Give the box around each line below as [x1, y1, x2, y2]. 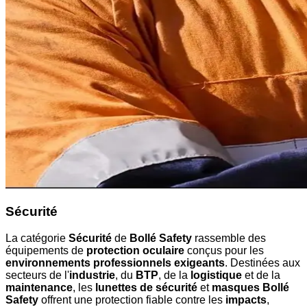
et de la [242, 269, 280, 281]
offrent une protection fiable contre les [38, 293, 225, 306]
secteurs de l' [5, 269, 69, 281]
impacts [225, 293, 267, 306]
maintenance [5, 281, 73, 293]
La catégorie [5, 232, 69, 244]
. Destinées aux [225, 256, 300, 269]
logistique [191, 269, 242, 281]
